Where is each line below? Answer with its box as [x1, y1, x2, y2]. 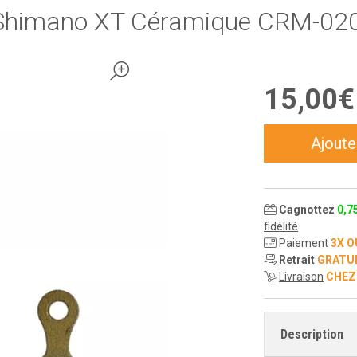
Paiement [277, 237, 331, 249]
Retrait [279, 253, 315, 266]
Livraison [279, 270, 324, 283]
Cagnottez [279, 203, 337, 216]
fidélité [264, 220, 298, 233]
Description [280, 327, 343, 342]
